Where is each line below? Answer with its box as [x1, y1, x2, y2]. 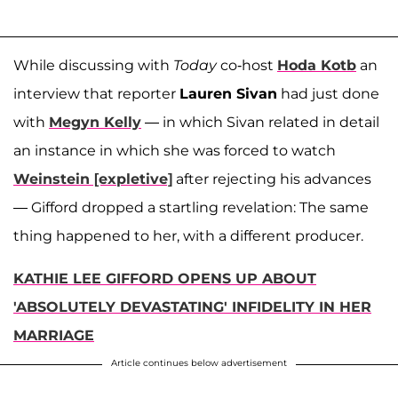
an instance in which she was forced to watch [13, 141, 336, 159]
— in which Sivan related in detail [141, 113, 379, 131]
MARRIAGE [13, 326, 94, 344]
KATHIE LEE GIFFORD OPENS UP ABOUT [13, 269, 316, 287]
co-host [217, 56, 277, 74]
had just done [277, 84, 379, 102]
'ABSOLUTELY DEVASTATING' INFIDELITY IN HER [13, 298, 371, 315]
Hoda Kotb [277, 56, 356, 74]
